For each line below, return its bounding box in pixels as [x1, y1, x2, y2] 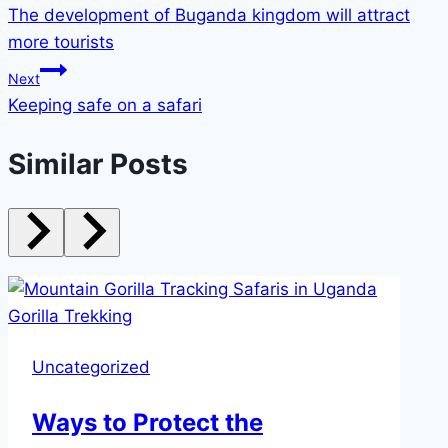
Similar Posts [8, 146, 188, 181]
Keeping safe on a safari [8, 95, 202, 116]
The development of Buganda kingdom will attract [8, 5, 410, 26]
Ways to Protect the [32, 407, 263, 437]
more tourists [8, 32, 114, 53]
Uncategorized [32, 356, 150, 377]
